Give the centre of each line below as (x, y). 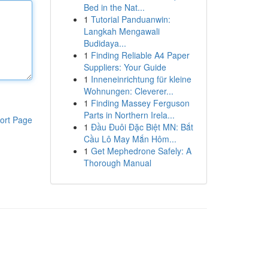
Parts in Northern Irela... (129, 115)
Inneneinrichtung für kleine (141, 79)
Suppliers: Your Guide (125, 67)
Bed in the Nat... (114, 7)
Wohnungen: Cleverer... (128, 91)
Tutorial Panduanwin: (130, 19)
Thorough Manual (117, 163)
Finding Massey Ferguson (140, 103)
